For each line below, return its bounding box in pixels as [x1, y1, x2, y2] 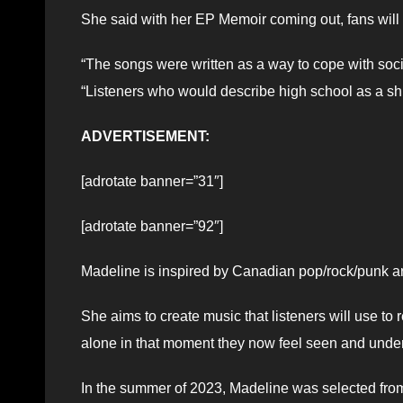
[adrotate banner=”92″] [81, 219, 223, 235]
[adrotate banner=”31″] [81, 174, 223, 190]
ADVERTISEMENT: [81, 129, 210, 145]
